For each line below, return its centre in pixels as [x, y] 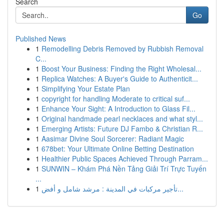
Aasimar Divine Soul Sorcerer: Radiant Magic [113, 138]
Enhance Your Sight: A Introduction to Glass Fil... [118, 108]
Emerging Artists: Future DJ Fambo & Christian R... [122, 128]
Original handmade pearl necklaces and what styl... [122, 118]
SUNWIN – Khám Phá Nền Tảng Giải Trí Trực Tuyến [124, 168]
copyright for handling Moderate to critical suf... [116, 98]
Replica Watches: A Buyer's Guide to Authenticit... [120, 78]
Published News [41, 38]
